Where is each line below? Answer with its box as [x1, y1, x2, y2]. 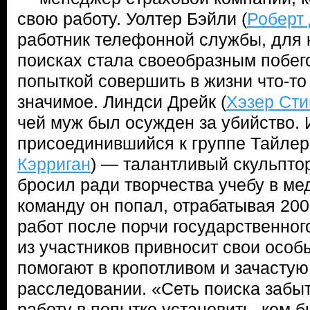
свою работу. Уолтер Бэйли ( [17, 9, 247, 28]
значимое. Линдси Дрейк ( [17, 92, 226, 111]
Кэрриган [17, 154, 91, 174]
